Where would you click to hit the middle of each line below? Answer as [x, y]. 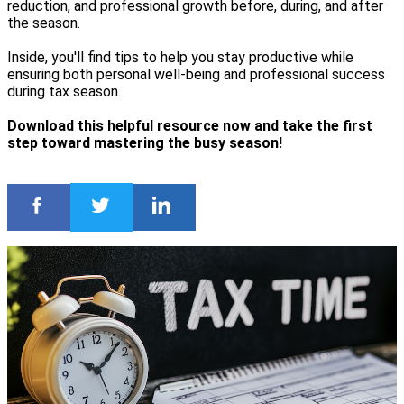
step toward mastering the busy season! [145, 143]
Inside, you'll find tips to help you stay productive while [180, 58]
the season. [44, 23]
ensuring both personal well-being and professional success [196, 75]
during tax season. [64, 92]
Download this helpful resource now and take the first [190, 126]
